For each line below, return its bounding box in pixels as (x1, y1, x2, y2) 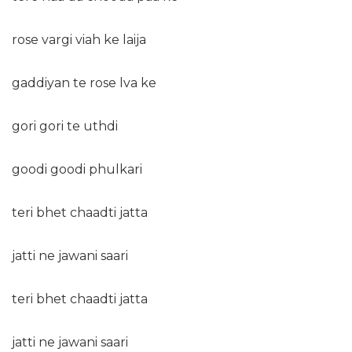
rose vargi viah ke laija (12, 32, 146, 48)
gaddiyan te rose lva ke (12, 75, 156, 91)
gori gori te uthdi (12, 119, 118, 134)
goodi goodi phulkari (12, 162, 142, 178)
